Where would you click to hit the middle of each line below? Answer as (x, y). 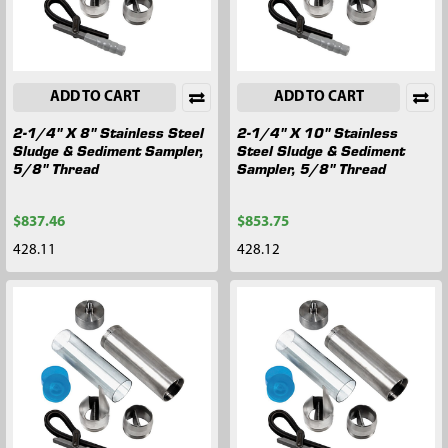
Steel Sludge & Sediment (321, 149)
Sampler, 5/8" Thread (311, 167)
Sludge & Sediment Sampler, (108, 149)
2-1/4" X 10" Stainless (317, 131)
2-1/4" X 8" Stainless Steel (108, 131)
